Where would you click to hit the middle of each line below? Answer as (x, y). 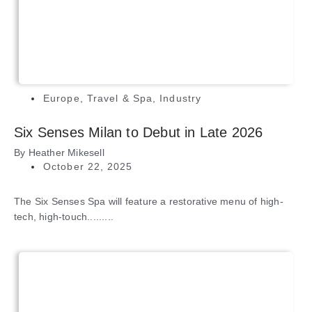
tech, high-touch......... (64, 217)
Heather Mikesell (66, 153)
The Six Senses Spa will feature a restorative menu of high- (149, 202)
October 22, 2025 (88, 167)
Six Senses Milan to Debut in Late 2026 (139, 133)
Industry (181, 99)
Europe (62, 99)
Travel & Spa (120, 99)
